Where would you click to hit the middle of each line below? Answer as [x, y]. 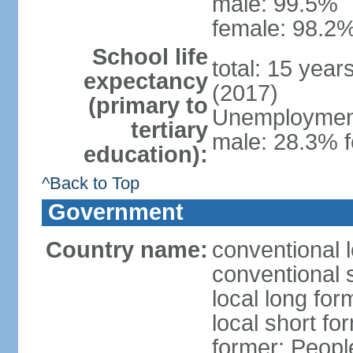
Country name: [126, 250]
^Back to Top [90, 183]
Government [115, 212]
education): [145, 154]
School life [150, 57]
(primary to [148, 106]
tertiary [169, 130]
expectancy [145, 81]
